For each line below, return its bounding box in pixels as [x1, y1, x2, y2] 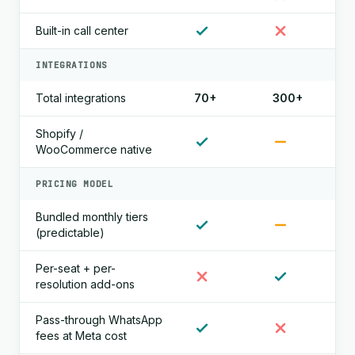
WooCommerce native [36, 143, 152, 156]
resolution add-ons [36, 277, 135, 291]
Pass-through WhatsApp [36, 313, 162, 326]
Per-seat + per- [36, 261, 116, 275]
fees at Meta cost [36, 329, 127, 342]
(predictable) [36, 226, 105, 239]
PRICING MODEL [36, 178, 114, 189]
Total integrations [36, 91, 126, 105]
